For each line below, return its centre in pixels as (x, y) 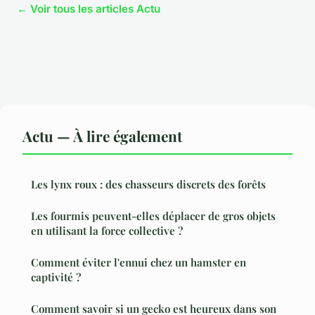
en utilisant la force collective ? (107, 231)
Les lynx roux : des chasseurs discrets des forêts (148, 185)
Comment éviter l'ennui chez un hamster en (139, 263)
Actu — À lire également (102, 136)
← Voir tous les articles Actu (89, 9)
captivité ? (56, 277)
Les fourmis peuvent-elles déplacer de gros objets (153, 216)
